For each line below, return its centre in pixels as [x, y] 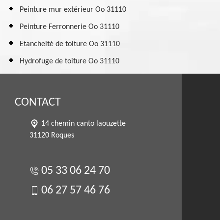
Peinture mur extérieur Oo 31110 [73, 10]
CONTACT [38, 103]
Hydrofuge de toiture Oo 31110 [69, 61]
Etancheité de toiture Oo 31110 [70, 44]
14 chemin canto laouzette [83, 124]
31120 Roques [52, 136]
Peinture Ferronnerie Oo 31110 [69, 27]
